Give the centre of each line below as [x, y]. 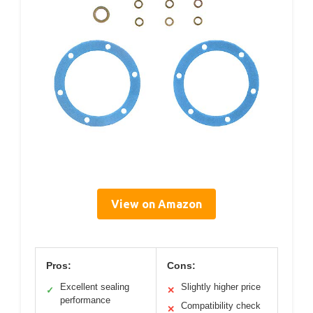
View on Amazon [156, 204]
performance [85, 300]
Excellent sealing [95, 287]
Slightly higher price [221, 287]
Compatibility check [221, 306]
